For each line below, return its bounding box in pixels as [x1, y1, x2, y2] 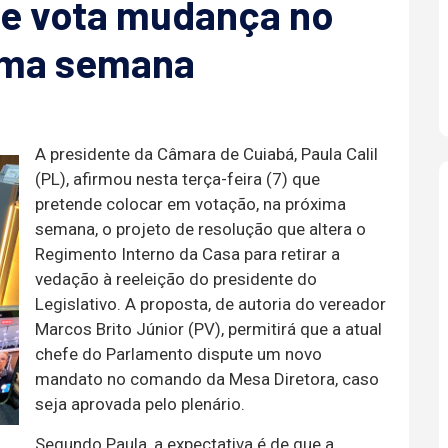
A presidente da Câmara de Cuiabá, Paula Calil [35, 143, 378, 164]
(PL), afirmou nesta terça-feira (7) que [35, 168, 320, 189]
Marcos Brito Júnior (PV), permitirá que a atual [35, 318, 382, 339]
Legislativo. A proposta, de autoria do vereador [35, 293, 386, 314]
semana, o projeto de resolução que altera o [35, 218, 366, 239]
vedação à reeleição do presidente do [35, 268, 317, 289]
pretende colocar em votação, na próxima [35, 193, 346, 214]
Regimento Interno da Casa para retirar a [35, 243, 340, 264]
